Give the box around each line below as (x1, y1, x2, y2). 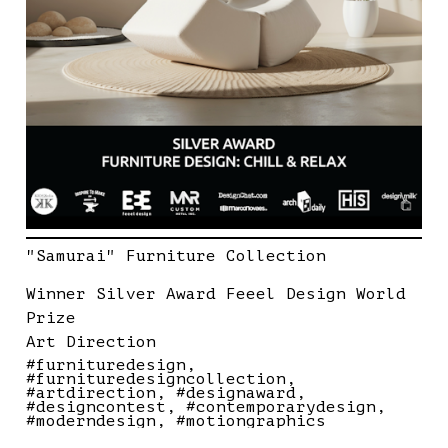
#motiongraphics (176, 412, 326, 430)
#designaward (176, 384, 296, 402)
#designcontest (26, 398, 166, 416)
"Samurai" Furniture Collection (26, 247, 326, 265)
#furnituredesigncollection (26, 370, 286, 388)
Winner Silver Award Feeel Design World (26, 285, 406, 303)
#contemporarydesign (186, 398, 376, 416)
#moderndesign (26, 412, 156, 430)
